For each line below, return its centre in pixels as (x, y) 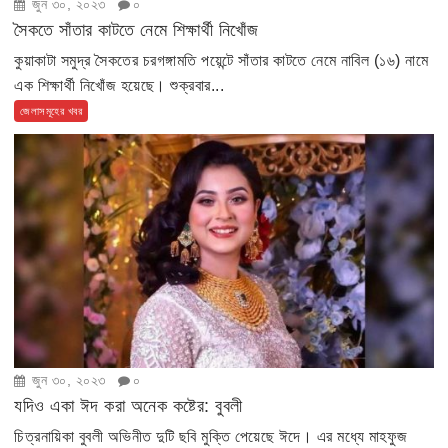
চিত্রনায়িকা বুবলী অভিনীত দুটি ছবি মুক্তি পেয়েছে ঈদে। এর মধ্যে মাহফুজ (211, 437)
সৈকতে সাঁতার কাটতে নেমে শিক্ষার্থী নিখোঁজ (136, 29)
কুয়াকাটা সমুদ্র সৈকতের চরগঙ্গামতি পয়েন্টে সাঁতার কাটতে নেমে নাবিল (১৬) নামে (221, 60)
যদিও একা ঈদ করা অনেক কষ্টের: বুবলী (128, 406)
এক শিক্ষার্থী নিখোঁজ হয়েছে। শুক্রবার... (119, 85)
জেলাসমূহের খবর (51, 110)
